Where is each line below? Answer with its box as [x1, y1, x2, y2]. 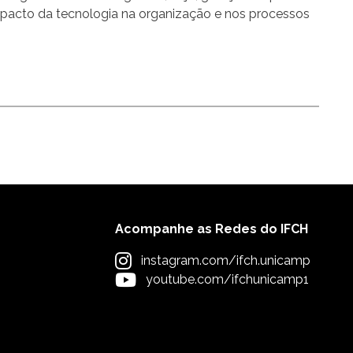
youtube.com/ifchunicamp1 [146, 272, 309, 288]
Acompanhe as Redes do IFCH [115, 221, 308, 237]
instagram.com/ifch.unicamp [141, 253, 310, 269]
